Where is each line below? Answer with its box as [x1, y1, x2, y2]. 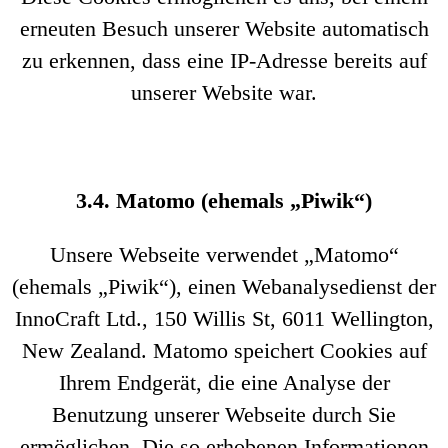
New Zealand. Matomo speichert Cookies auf [21, 338, 427, 363]
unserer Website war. [131, 80, 317, 105]
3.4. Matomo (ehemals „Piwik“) [76, 188, 372, 213]
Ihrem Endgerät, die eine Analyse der [58, 370, 390, 395]
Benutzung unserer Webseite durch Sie [52, 402, 396, 427]
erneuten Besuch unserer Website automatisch [19, 16, 429, 41]
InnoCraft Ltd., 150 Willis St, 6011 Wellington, [14, 306, 434, 331]
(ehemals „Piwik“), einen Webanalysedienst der [12, 274, 436, 299]
